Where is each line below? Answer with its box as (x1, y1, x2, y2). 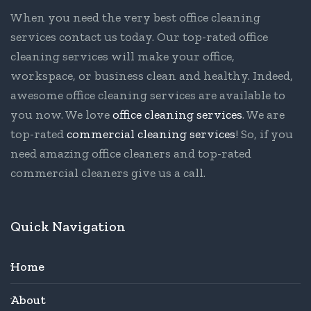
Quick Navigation (10, 218, 126, 235)
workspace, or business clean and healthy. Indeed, (10, 68, 293, 84)
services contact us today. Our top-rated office (10, 29, 268, 45)
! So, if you (235, 126, 293, 142)
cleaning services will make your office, (10, 49, 235, 65)
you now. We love (10, 107, 112, 123)
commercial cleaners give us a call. (10, 165, 205, 181)
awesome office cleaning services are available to (10, 87, 285, 103)
